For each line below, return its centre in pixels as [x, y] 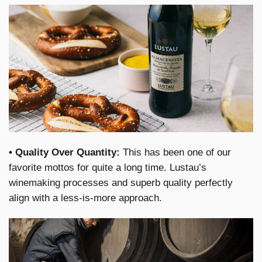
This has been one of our [175, 152]
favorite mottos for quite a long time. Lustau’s [108, 167]
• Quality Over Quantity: [64, 152]
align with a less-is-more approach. [85, 198]
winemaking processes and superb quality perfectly [121, 182]
